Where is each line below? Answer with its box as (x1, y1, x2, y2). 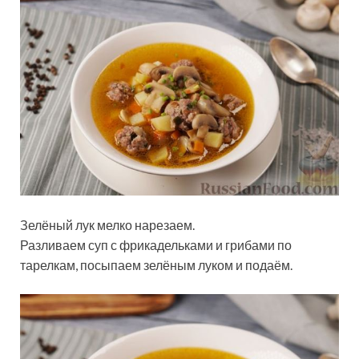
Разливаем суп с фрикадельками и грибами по (20, 237, 292, 253)
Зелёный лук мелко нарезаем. (20, 217, 195, 233)
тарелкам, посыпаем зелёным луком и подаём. (20, 257, 292, 273)
